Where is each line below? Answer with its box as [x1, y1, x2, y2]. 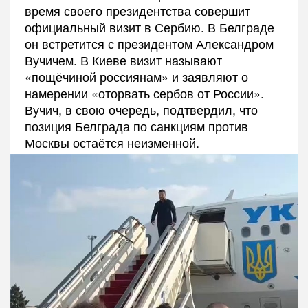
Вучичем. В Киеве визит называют [24, 50, 222, 69]
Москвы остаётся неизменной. [24, 133, 199, 151]
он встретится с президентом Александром [24, 34, 274, 52]
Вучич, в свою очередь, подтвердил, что [24, 100, 258, 118]
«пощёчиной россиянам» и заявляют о [24, 67, 248, 85]
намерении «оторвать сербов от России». [24, 83, 264, 102]
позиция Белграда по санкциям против [24, 116, 248, 135]
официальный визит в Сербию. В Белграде [24, 17, 274, 36]
